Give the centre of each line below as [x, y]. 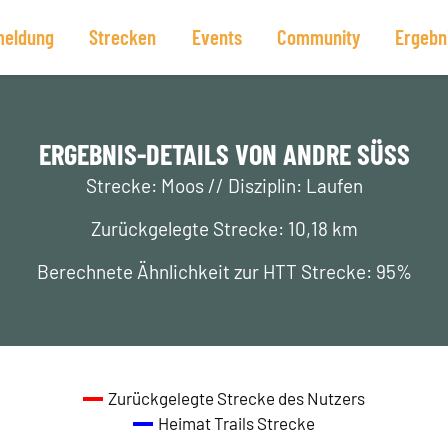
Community [318, 36]
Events [216, 36]
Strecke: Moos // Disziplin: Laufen [224, 185]
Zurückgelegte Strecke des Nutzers [236, 398]
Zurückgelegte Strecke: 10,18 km [224, 228]
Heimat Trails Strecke [236, 423]
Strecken [123, 36]
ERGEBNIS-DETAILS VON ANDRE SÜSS [217, 153]
